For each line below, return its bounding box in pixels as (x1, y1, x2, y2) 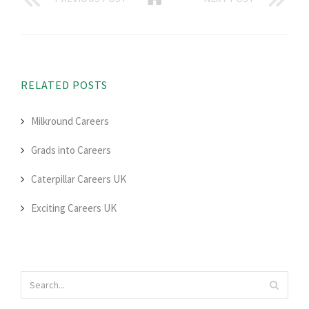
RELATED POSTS (21, 78, 108, 92)
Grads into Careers (31, 143, 111, 157)
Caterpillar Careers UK (31, 172, 126, 186)
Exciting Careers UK (31, 201, 117, 215)
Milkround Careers (31, 114, 109, 128)
